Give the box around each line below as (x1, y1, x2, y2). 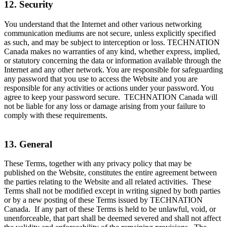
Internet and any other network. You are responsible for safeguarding (4, 65, 223, 74)
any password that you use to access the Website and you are (4, 74, 198, 83)
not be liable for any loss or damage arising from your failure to (4, 101, 205, 110)
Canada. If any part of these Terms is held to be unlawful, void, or (4, 205, 216, 214)
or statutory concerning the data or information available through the (4, 56, 221, 65)
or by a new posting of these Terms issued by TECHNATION (4, 196, 203, 205)
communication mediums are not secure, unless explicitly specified (4, 28, 216, 37)
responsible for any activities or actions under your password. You (4, 83, 214, 92)
